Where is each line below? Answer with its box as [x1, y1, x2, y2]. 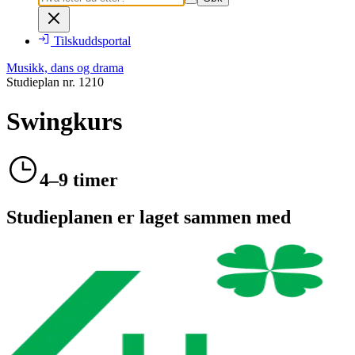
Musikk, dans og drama [6, 61, 124, 75]
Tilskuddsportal [54, 34, 131, 48]
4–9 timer [40, 170, 118, 191]
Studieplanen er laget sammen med [6, 206, 291, 227]
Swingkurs [6, 106, 122, 136]
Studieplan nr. [6, 75, 78, 90]
